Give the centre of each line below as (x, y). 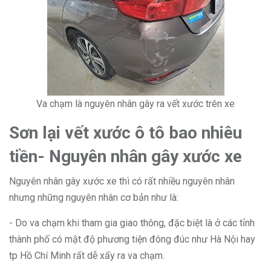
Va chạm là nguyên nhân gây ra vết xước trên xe (135, 104)
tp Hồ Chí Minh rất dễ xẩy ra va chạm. (87, 256)
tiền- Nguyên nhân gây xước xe (126, 156)
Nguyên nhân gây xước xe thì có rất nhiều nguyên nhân (122, 181)
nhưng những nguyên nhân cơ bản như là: (94, 198)
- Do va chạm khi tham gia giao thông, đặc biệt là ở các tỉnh (132, 223)
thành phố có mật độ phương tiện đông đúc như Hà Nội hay (132, 239)
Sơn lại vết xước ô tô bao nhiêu (126, 133)
